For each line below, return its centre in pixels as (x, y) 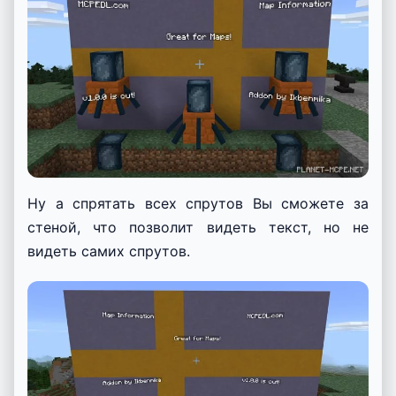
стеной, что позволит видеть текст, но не (198, 227)
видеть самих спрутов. (109, 251)
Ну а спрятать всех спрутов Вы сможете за (198, 203)
